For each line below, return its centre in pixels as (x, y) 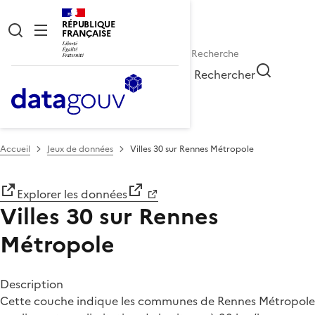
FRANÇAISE (86, 33)
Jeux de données (80, 149)
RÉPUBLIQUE (89, 24)
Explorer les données (72, 194)
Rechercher (225, 74)
